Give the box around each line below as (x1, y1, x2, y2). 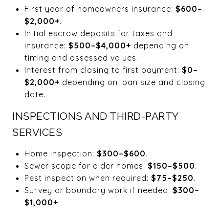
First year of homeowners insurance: (24, 3, 175, 14)
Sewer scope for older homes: (24, 160, 148, 171)
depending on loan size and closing (59, 77, 205, 87)
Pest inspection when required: (24, 173, 151, 183)
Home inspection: (24, 148, 97, 158)
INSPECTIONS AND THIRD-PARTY (12, 109, 178, 122)
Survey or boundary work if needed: (24, 185, 173, 195)
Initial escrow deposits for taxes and (24, 28, 173, 38)
